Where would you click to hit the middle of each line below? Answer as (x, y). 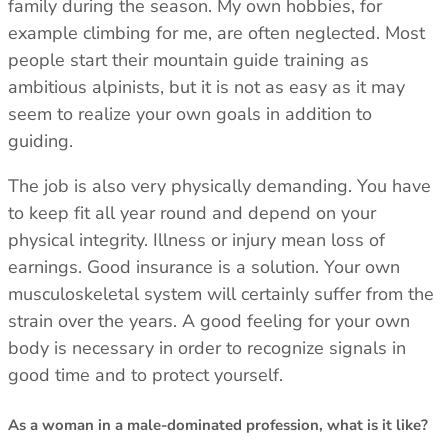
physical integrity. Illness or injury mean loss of (196, 239)
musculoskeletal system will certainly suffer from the (221, 293)
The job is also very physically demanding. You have (219, 185)
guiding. (40, 140)
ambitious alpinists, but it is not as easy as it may (206, 86)
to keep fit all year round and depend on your (192, 212)
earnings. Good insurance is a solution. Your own (204, 266)
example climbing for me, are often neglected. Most (216, 32)
